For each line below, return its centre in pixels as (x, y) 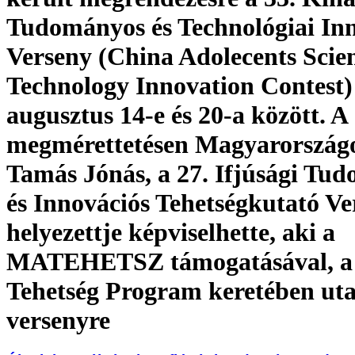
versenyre (58, 320)
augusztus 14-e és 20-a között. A (177, 115)
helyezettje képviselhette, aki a (171, 232)
